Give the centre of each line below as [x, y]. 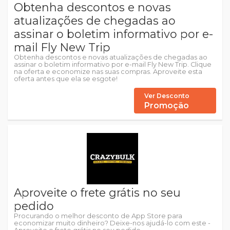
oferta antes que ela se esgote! [66, 79]
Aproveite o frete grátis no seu [97, 193]
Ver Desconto [167, 96]
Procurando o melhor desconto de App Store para [98, 216]
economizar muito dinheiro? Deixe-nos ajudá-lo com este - [112, 223]
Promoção [167, 106]
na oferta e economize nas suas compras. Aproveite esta [108, 72]
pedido [34, 206]
